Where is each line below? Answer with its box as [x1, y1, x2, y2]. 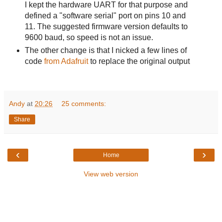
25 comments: [61, 99, 107, 108]
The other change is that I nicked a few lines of [24, 46, 187, 55]
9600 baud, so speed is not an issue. [24, 33, 153, 42]
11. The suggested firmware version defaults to [24, 22, 188, 31]
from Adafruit [44, 57, 88, 66]
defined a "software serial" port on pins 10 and [24, 11, 186, 20]
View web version [84, 169, 138, 178]
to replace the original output [88, 57, 190, 66]
